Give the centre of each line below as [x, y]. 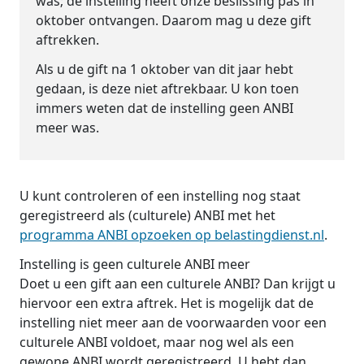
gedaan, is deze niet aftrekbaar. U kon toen [167, 89]
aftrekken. [67, 40]
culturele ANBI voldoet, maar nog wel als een [157, 342]
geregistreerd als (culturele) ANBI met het [147, 215]
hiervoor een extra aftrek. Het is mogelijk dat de [167, 303]
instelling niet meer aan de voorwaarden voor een [173, 323]
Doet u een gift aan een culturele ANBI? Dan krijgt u [178, 284]
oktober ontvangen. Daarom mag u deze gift [173, 20]
